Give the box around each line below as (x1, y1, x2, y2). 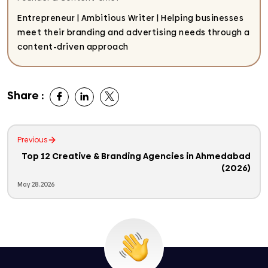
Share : (7, 88, 44, 103)
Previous (17, 135, 47, 145)
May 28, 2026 (17, 181, 54, 188)
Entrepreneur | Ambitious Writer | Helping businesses (17, 12, 243, 24)
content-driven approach (17, 41, 129, 53)
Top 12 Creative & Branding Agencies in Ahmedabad (22, 150, 251, 162)
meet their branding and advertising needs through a (17, 26, 250, 38)
